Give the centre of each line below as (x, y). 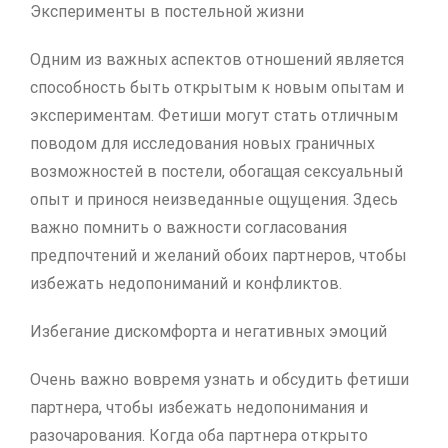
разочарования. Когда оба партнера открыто (199, 436)
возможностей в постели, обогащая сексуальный (216, 172)
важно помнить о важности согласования (188, 228)
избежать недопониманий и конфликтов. (186, 284)
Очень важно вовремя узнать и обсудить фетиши (219, 380)
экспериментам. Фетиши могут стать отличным (214, 116)
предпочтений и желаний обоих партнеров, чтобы (218, 256)
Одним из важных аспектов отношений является (217, 60)
